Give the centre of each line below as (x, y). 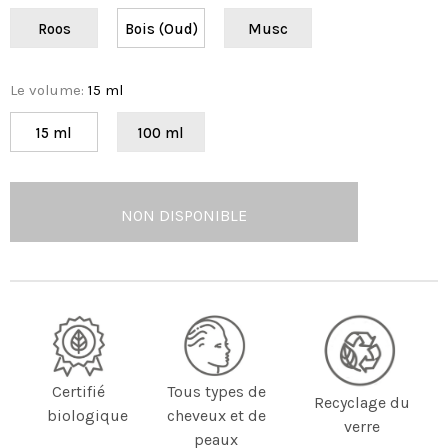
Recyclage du (361, 402)
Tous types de (216, 392)
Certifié (79, 392)
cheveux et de (216, 416)
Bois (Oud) (161, 28)
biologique (87, 416)
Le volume (45, 89)
